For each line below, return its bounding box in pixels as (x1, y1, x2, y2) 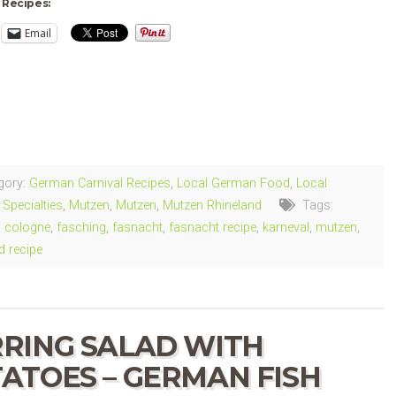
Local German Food (177, 175, 290, 191)
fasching (57, 219, 106, 235)
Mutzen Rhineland (163, 197, 262, 213)
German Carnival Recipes (29, 175, 171, 191)
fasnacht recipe (169, 219, 256, 235)
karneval (263, 219, 309, 235)
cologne (4, 219, 50, 235)
